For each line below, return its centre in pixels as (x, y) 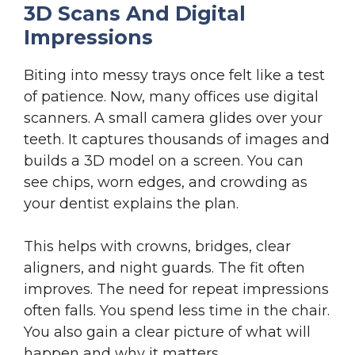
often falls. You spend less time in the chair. (177, 310)
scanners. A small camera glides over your (173, 118)
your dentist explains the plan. (131, 203)
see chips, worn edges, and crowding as (166, 182)
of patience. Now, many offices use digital (171, 96)
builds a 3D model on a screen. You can (164, 160)
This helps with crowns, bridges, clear (157, 246)
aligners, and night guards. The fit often (164, 267)
